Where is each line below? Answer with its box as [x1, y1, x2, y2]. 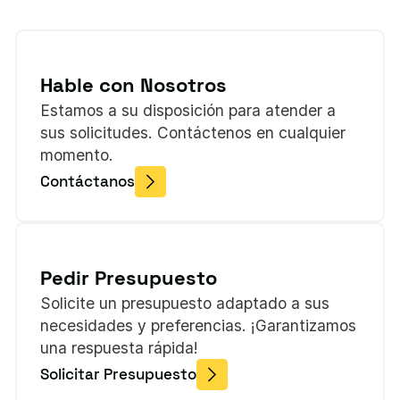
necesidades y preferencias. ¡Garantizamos [40, 316, 357, 336]
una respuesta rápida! [40, 338, 199, 358]
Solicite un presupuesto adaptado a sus [40, 294, 330, 313]
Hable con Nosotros [40, 73, 228, 98]
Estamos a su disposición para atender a [40, 101, 337, 121]
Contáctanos [40, 171, 136, 191]
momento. [40, 146, 114, 165]
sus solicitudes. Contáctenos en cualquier [40, 123, 346, 143]
